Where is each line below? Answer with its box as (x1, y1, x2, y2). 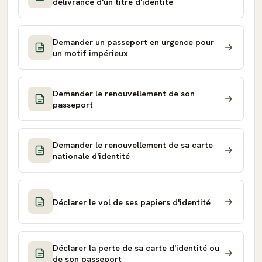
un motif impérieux (53, 47, 128, 58)
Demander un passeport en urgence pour (53, 36, 214, 47)
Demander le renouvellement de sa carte (53, 139, 213, 150)
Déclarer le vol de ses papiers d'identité (53, 196, 211, 208)
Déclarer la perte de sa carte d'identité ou (53, 242, 219, 253)
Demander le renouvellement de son (53, 88, 195, 99)
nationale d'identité (53, 150, 130, 161)
